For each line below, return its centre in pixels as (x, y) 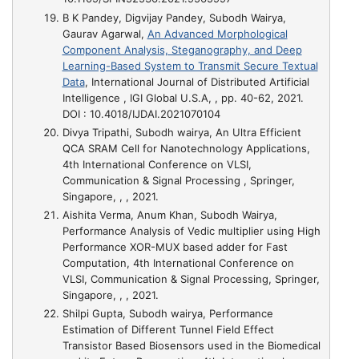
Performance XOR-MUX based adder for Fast (175, 247)
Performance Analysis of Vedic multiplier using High (191, 231)
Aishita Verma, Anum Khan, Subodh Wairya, (169, 215)
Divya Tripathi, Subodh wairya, (139, 132)
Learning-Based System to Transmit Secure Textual (190, 65)
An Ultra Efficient (258, 132)
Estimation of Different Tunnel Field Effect (168, 330)
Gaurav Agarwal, (105, 33)
